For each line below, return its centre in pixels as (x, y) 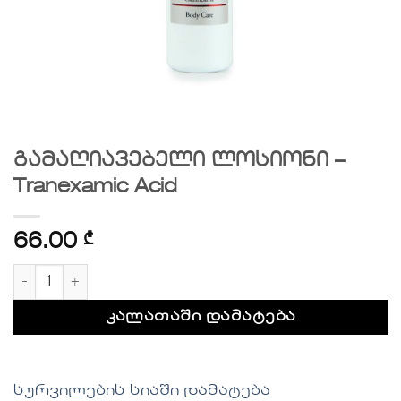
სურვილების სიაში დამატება (142, 391)
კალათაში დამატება (200, 317)
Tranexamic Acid (95, 188)
